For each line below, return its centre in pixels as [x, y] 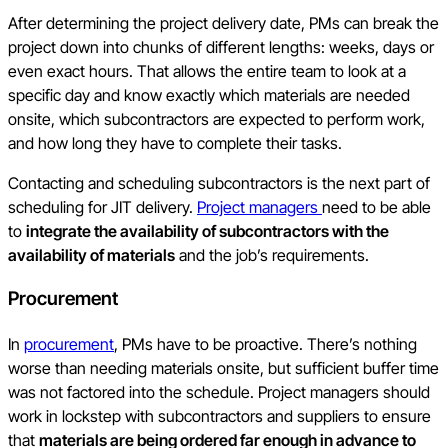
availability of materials [91, 254]
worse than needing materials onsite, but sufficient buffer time [223, 368]
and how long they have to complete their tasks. [177, 142]
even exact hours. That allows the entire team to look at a [207, 70]
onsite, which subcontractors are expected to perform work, [216, 118]
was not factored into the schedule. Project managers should [219, 392]
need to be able [376, 206]
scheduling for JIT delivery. [102, 206]
